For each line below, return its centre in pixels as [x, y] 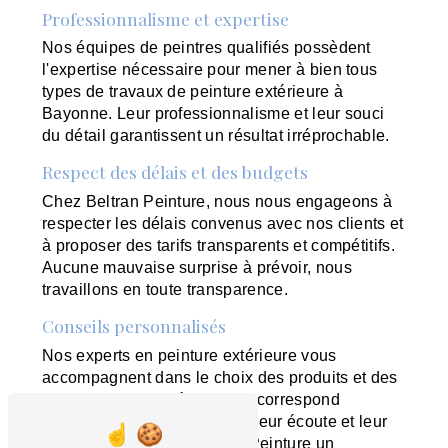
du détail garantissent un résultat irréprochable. [216, 136]
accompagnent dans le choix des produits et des [220, 378]
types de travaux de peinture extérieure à [193, 92]
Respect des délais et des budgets [175, 172]
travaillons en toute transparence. [165, 290]
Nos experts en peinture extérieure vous [189, 356]
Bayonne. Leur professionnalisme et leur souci [213, 114]
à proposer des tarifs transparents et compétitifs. [219, 246]
